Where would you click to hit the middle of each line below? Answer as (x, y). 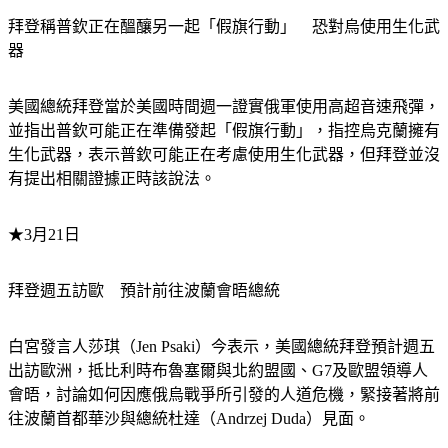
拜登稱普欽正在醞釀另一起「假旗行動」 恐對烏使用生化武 (224, 26)
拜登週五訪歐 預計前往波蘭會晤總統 (144, 290)
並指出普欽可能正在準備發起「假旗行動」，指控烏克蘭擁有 (224, 130)
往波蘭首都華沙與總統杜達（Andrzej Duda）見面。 (189, 418)
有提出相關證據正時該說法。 (112, 178)
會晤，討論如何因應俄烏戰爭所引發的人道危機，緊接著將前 (224, 394)
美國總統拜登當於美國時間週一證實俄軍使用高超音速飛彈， (224, 106)
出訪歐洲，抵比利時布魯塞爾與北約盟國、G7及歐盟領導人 (218, 370)
